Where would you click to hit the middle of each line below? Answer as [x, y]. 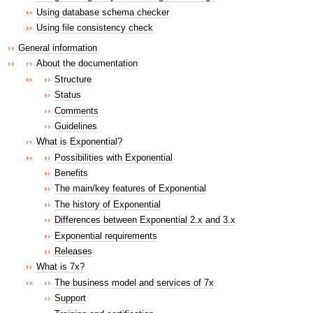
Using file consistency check [95, 28]
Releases [73, 252]
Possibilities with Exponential [114, 157]
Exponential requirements [106, 235]
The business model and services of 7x [134, 282]
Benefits [71, 173]
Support [70, 298]
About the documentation [87, 64]
